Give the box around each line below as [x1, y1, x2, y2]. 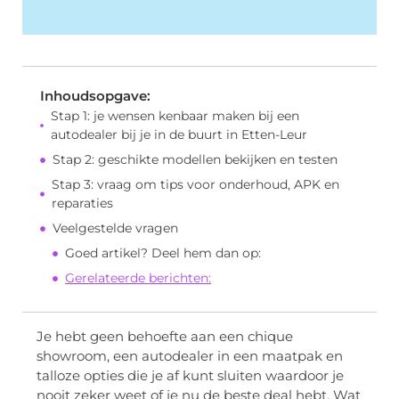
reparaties [52, 195, 114, 212]
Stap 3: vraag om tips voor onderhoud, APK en [52, 176, 340, 193]
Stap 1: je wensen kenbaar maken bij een [50, 108, 299, 125]
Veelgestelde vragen [53, 220, 178, 237]
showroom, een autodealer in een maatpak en [37, 347, 343, 365]
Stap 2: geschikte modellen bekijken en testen [53, 151, 338, 168]
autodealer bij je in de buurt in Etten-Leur [50, 126, 307, 143]
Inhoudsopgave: [40, 87, 151, 105]
